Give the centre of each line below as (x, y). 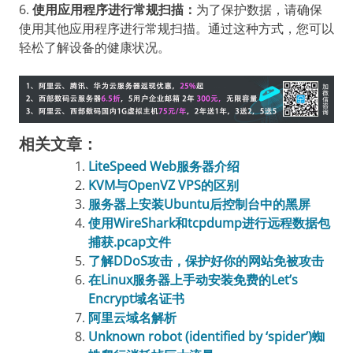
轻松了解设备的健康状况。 (95, 47)
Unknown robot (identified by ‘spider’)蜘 (206, 336)
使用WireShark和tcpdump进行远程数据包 (209, 223)
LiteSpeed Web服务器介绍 (164, 166)
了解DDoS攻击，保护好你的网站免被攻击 (206, 260)
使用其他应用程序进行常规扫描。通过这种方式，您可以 (176, 28)
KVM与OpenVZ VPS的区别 (163, 185)
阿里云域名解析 (132, 317)
